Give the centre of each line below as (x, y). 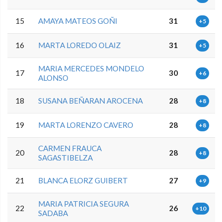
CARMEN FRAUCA (70, 148)
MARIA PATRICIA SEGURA (84, 203)
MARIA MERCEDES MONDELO (91, 68)
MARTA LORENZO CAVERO (86, 125)
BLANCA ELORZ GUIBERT (83, 180)
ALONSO (54, 78)
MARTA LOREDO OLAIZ (80, 45)
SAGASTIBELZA (66, 157)
